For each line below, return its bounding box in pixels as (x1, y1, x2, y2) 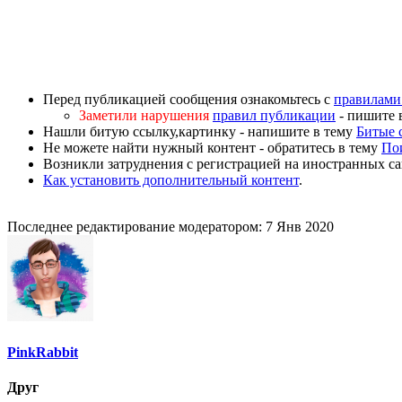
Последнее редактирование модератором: (7, 219, 266, 235)
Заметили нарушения (79, 108, 209, 124)
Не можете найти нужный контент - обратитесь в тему (43, 140, 381, 156)
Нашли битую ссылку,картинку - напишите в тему (43, 124, 356, 140)
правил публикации (213, 108, 336, 124)
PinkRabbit (7, 344, 78, 360)
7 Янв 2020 (266, 219, 334, 235)
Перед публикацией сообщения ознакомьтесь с (43, 92, 334, 108)
